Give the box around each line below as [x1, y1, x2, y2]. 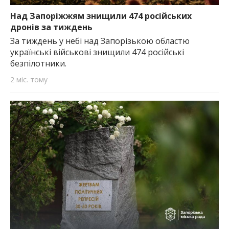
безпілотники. [10, 57, 66, 69]
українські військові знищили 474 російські [10, 46, 184, 58]
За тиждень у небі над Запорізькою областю [10, 35, 190, 47]
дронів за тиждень [10, 21, 93, 33]
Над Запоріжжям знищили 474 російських [10, 10, 192, 21]
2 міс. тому [10, 74, 48, 84]
